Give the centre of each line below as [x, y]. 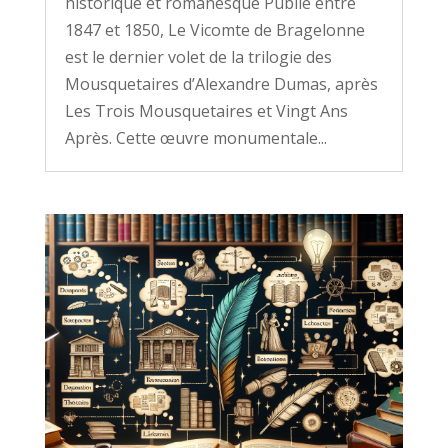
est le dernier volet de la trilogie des [198, 57]
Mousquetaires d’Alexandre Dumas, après [221, 84]
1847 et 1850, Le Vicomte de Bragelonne [214, 30]
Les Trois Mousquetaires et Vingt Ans [206, 111]
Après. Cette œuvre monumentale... [195, 138]
